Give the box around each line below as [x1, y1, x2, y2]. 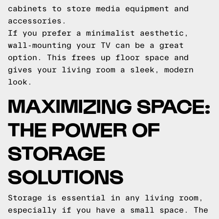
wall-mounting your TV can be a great [8, 41, 184, 49]
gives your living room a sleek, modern [8, 66, 194, 74]
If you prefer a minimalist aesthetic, [8, 29, 189, 37]
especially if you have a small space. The [8, 206, 208, 214]
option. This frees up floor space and [8, 53, 189, 62]
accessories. [8, 17, 66, 25]
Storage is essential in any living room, [8, 194, 203, 202]
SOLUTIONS [8, 163, 124, 187]
